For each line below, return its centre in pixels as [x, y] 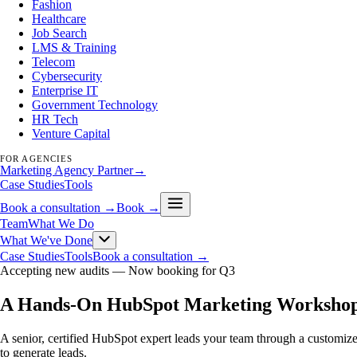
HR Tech [55, 119]
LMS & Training [74, 47]
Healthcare [59, 19]
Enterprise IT [65, 90]
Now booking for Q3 [182, 271]
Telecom [53, 62]
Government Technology [95, 105]
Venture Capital [71, 133]
